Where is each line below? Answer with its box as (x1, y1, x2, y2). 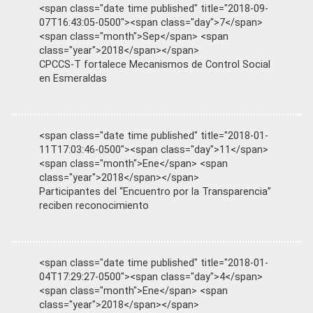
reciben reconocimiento (39, 200, 149, 212)
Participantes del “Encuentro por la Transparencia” (39, 186, 271, 198)
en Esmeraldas (39, 73, 107, 85)
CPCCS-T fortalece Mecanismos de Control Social (39, 59, 270, 71)
